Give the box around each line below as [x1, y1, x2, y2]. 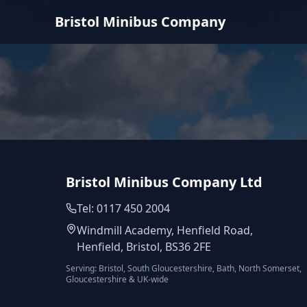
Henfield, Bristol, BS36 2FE [77, 239, 211, 254]
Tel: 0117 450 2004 [77, 201, 170, 216]
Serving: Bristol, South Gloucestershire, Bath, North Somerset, [66, 262, 302, 274]
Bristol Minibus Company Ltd [66, 173, 262, 191]
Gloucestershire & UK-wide [66, 273, 169, 285]
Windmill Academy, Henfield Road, [77, 223, 253, 238]
